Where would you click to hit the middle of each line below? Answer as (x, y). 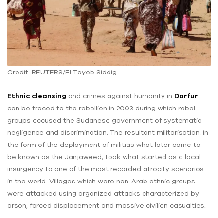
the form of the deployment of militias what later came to (104, 144)
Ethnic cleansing (37, 96)
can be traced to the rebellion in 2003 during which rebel (101, 108)
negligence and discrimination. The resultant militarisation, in (108, 132)
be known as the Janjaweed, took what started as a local (104, 156)
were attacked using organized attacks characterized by (103, 193)
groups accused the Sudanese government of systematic (104, 120)
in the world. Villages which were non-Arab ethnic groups (101, 181)
